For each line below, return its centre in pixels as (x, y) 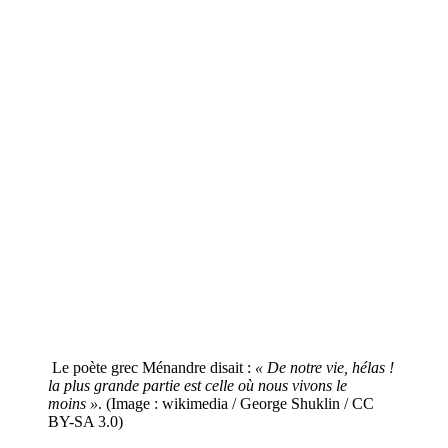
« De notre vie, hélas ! (324, 367)
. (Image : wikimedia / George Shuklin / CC (236, 403)
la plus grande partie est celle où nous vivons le (197, 385)
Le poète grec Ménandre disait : (151, 367)
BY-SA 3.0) (85, 421)
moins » (73, 403)
